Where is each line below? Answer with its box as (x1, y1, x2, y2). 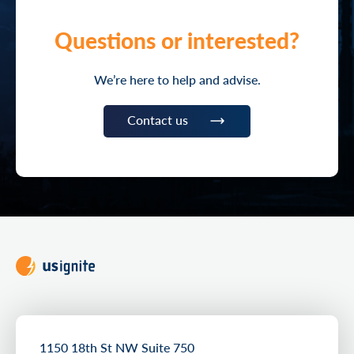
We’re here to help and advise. (93, 70, 261, 88)
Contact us (127, 110, 188, 129)
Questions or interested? (55, 24, 299, 55)
